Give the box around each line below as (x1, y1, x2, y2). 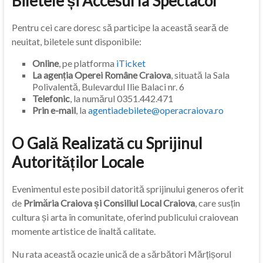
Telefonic (32, 93, 70, 104)
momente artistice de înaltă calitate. (11, 225, 156, 237)
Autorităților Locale (11, 153, 144, 171)
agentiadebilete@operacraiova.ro (87, 104, 224, 116)
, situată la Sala (170, 69, 230, 80)
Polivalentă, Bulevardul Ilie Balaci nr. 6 (32, 81, 184, 92)
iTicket (116, 58, 146, 69)
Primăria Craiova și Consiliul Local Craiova (23, 197, 195, 208)
